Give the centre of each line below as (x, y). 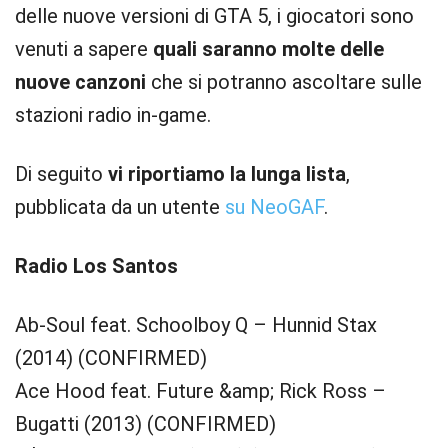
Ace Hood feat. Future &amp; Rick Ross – (200, 391)
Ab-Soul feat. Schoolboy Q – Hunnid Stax (196, 325)
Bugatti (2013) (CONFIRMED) (145, 424)
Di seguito (61, 174)
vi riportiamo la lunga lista (227, 174)
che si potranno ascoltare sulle (284, 82)
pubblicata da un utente (120, 207)
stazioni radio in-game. (113, 115)
